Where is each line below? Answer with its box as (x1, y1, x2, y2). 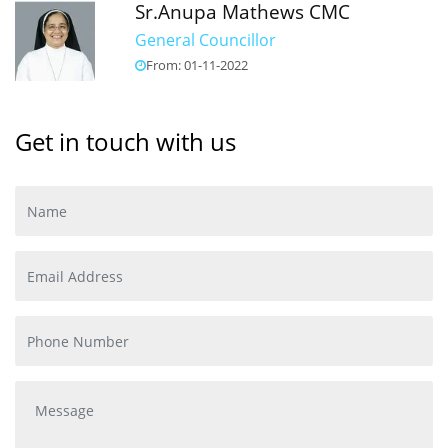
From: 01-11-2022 (146, 56, 248, 74)
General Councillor (135, 29, 276, 51)
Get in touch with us (15, 125, 236, 158)
